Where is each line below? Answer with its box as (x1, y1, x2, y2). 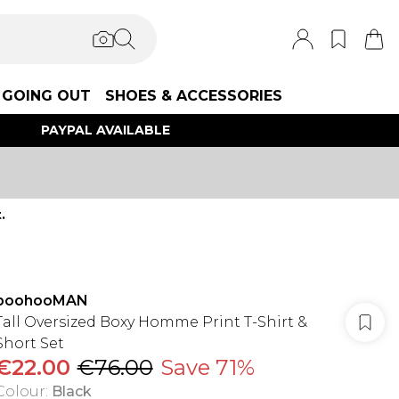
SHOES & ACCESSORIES (105, 87, 282, 104)
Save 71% (159, 354, 255, 380)
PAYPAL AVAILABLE (40, 122, 170, 138)
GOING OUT (2, 87, 91, 104)
